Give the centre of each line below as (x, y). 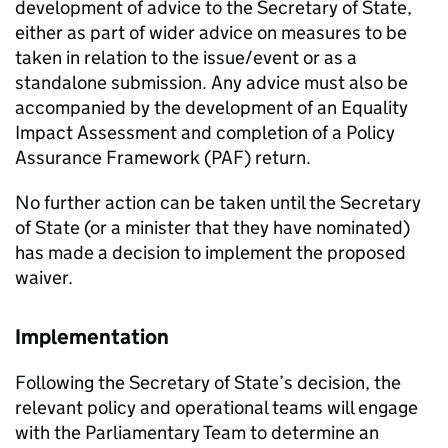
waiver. (44, 278)
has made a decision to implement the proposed (210, 253)
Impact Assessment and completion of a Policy (205, 133)
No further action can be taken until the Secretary (218, 203)
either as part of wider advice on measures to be (211, 33)
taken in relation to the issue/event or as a (186, 58)
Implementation (92, 337)
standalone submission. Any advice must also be (211, 83)
